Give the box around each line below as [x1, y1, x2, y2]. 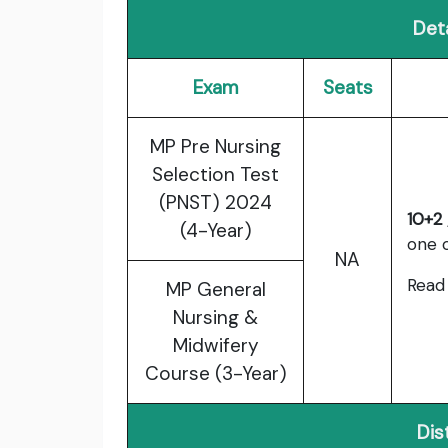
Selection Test [152, 162, 279, 188]
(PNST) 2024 [159, 190, 272, 216]
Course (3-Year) [144, 361, 287, 387]
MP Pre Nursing [150, 134, 281, 160]
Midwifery [172, 333, 259, 359]
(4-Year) [179, 218, 252, 244]
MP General [165, 277, 266, 303]
